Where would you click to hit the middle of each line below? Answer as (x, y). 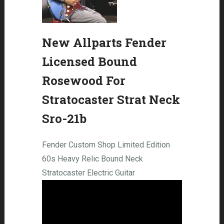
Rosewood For (83, 80)
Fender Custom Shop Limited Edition (106, 145)
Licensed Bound (89, 61)
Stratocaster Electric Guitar (88, 173)
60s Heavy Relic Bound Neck (92, 159)
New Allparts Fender (104, 42)
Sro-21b (64, 118)
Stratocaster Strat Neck (111, 99)
